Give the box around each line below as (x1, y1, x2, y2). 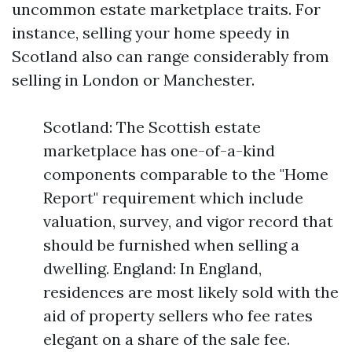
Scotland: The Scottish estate (43, 117, 261, 137)
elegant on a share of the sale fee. (43, 329, 290, 350)
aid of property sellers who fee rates (43, 306, 313, 326)
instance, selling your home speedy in (12, 23, 290, 43)
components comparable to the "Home (43, 164, 328, 185)
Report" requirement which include (43, 188, 303, 208)
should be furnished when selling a (43, 235, 299, 255)
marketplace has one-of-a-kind (43, 141, 275, 161)
